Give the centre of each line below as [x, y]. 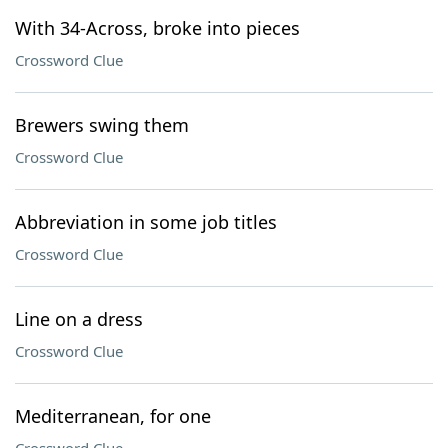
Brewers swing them [102, 125]
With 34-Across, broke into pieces [157, 28]
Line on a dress [79, 319]
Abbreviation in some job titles [146, 222]
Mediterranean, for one [113, 416]
